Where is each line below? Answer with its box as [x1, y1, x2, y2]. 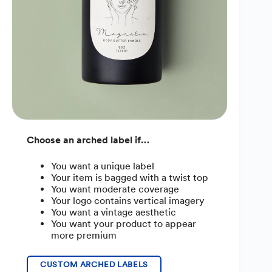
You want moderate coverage [51, 183, 179, 195]
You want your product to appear [51, 218, 196, 230]
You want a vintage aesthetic [51, 206, 176, 219]
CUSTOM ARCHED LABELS [40, 260, 148, 270]
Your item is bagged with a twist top [51, 172, 208, 184]
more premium [51, 229, 117, 242]
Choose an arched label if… [27, 134, 149, 146]
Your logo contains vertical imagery [51, 195, 205, 207]
